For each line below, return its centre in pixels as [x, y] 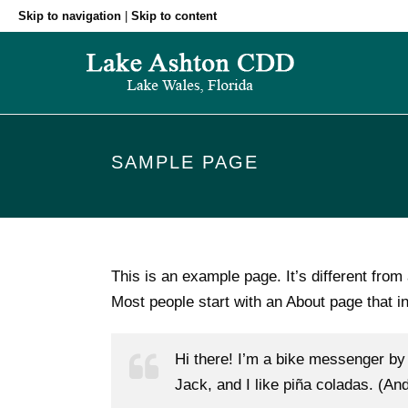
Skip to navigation [70, 16]
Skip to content [174, 16]
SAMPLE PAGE [185, 162]
